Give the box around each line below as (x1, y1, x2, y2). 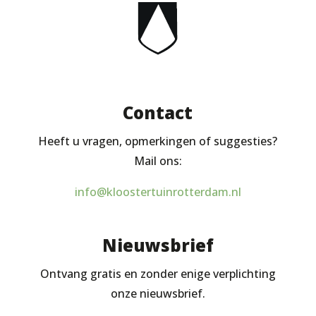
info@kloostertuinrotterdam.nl (74, 184, 241, 200)
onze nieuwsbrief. (110, 286, 205, 301)
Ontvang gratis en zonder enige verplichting (39, 266, 276, 281)
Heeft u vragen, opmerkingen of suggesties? (38, 133, 278, 149)
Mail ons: (133, 153, 182, 169)
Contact (123, 101, 193, 124)
